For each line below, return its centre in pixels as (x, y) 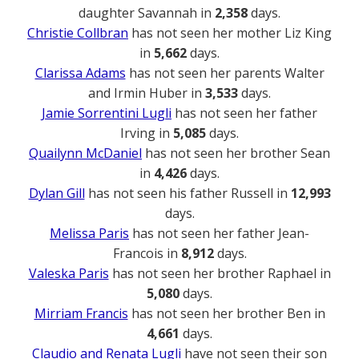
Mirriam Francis (81, 314)
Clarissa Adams (80, 73)
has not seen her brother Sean (236, 153)
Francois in (147, 254)
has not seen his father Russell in (188, 194)
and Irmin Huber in (147, 93)
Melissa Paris (89, 234)
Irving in (147, 133)
